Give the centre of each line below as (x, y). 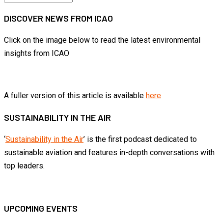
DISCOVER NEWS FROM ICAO (58, 18)
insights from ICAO (37, 53)
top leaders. (24, 166)
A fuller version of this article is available (75, 96)
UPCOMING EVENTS (41, 208)
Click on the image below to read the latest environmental (102, 40)
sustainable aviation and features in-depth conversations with (109, 152)
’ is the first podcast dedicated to (140, 139)
